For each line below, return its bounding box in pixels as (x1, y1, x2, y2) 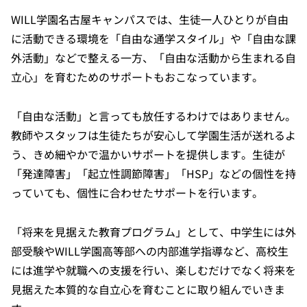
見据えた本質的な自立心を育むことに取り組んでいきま (11, 280, 285, 297)
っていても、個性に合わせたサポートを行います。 (11, 184, 263, 201)
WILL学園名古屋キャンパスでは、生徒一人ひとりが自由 (11, 10, 288, 27)
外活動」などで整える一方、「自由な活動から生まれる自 (11, 49, 296, 66)
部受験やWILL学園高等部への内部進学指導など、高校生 (11, 242, 288, 259)
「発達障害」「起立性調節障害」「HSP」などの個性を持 (11, 164, 296, 182)
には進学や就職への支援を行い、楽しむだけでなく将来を (11, 261, 296, 278)
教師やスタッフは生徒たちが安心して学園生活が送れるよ (11, 126, 296, 143)
